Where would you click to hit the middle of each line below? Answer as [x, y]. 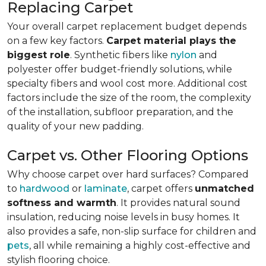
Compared [224, 174]
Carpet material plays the [171, 41]
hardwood [45, 189]
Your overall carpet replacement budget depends [127, 26]
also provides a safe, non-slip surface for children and [132, 231]
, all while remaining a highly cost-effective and [140, 246]
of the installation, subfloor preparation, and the [120, 112]
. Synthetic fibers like [120, 55]
